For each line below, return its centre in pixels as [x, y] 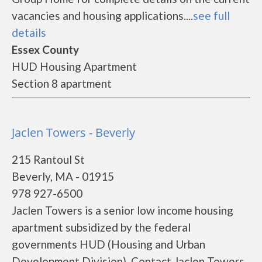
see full [211, 15]
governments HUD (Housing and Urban [108, 244]
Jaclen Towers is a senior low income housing [123, 210]
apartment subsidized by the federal [101, 227]
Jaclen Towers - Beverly [73, 132]
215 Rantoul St [48, 159]
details [29, 32]
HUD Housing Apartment [74, 66]
